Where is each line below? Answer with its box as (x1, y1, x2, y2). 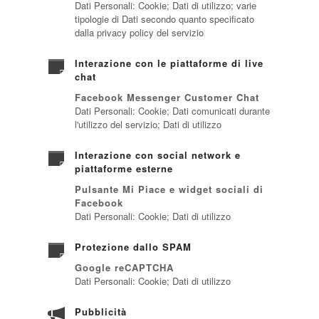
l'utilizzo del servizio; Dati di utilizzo (74, 117, 221, 131)
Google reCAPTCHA (74, 261, 174, 274)
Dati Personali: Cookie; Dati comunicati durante (74, 104, 270, 117)
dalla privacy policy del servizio (74, 26, 204, 39)
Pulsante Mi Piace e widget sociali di (74, 182, 263, 196)
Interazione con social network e (74, 148, 241, 162)
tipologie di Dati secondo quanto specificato (74, 12, 254, 26)
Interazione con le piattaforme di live (74, 56, 263, 70)
